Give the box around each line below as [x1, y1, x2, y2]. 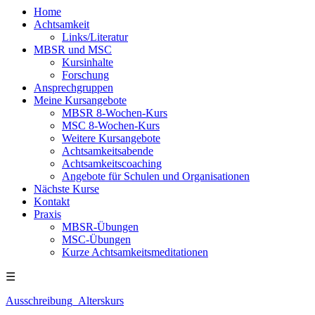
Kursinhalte [62, 56, 113, 68]
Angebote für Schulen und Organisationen [62, 170, 250, 182]
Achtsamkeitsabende [62, 145, 153, 157]
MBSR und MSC [34, 44, 112, 56]
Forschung [62, 69, 109, 81]
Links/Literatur [62, 31, 128, 43]
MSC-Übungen [62, 233, 131, 245]
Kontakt [34, 195, 70, 207]
